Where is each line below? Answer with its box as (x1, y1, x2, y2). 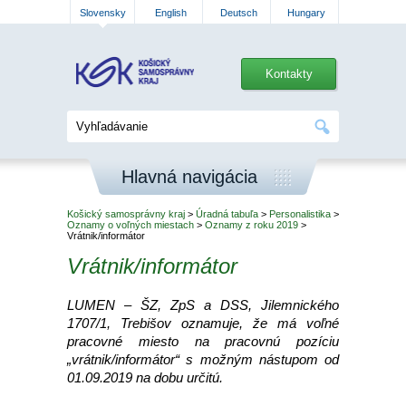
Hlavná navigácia (121, 167, 257, 187)
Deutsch (219, 7, 257, 18)
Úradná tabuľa (196, 208, 258, 219)
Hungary (287, 7, 325, 18)
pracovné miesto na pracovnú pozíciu (67, 333, 339, 349)
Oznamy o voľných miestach (67, 219, 194, 230)
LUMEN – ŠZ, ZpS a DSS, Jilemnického (67, 297, 339, 313)
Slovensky (79, 7, 126, 18)
